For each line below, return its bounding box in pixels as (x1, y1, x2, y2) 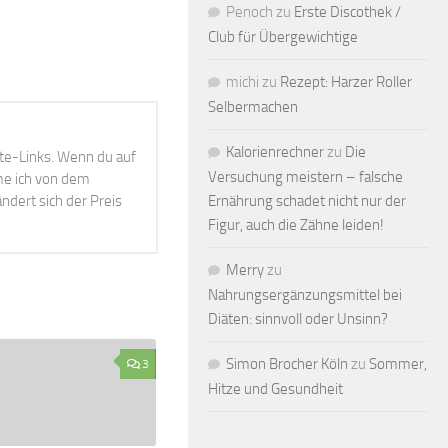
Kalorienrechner (226, 142, 324, 161)
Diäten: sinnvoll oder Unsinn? (208, 309, 388, 328)
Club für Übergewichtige (208, 27, 358, 46)
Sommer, (369, 354, 427, 373)
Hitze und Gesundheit (208, 379, 343, 398)
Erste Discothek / (294, 2, 401, 21)
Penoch (226, 2, 273, 21)
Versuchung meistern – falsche (208, 167, 403, 186)
